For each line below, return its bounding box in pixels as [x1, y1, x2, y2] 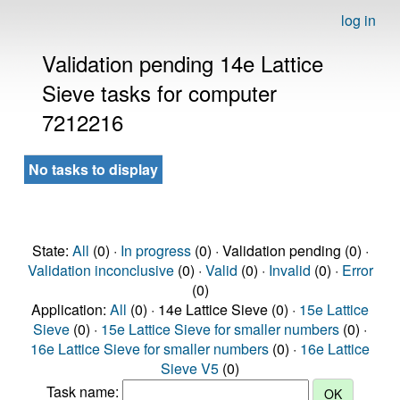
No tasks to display [29, 159, 158, 179]
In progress [120, 240, 191, 261]
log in [341, 10, 376, 30]
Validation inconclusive [27, 260, 174, 280]
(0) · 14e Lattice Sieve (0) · [127, 299, 299, 320]
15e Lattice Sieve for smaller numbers [101, 319, 339, 339]
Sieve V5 [161, 358, 219, 379]
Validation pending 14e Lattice [42, 47, 323, 79]
